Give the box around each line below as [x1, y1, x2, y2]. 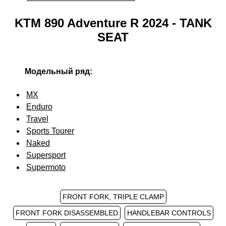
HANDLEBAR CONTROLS [127, 209, 211, 217]
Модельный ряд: [25, 67, 92, 76]
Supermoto [26, 163, 66, 172]
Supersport [26, 151, 66, 159]
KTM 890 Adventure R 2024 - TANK [14, 16, 212, 30]
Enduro [26, 102, 52, 111]
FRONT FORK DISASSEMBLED [15, 209, 118, 217]
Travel [26, 115, 48, 123]
